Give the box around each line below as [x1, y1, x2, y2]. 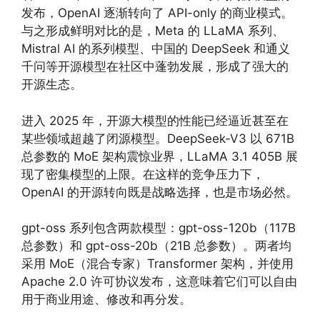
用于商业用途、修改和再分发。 [21, 292, 191, 306]
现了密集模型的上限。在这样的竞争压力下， [21, 166, 264, 181]
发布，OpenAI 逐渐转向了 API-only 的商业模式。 [21, 6, 293, 20]
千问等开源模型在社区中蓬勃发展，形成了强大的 [21, 59, 289, 74]
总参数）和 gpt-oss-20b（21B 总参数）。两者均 [21, 239, 291, 253]
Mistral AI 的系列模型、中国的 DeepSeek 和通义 [21, 41, 290, 56]
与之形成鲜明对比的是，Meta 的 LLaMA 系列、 [21, 24, 284, 38]
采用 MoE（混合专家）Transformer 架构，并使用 [21, 256, 294, 271]
